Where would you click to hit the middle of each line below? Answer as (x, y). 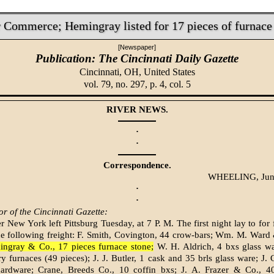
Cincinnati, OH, (111, 72)
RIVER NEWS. (137, 110)
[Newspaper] (137, 47)
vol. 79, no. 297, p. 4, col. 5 (137, 84)
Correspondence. (137, 165)
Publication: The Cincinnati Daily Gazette (137, 58)
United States (169, 72)
